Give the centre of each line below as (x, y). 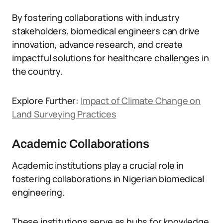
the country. (37, 71)
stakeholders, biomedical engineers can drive (106, 31)
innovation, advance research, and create (97, 44)
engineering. (38, 192)
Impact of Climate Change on (141, 101)
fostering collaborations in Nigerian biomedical (108, 179)
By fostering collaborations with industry (96, 17)
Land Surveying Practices (64, 114)
